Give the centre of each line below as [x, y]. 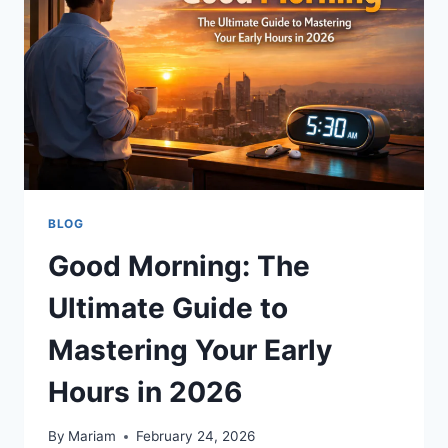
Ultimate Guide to [168, 307]
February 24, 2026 [196, 436]
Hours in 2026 [145, 391]
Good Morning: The [179, 265]
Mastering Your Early [190, 349]
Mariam [92, 436]
